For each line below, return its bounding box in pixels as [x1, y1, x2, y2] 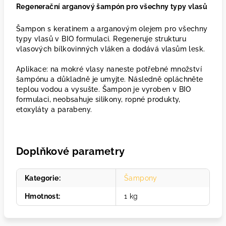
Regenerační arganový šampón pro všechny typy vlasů [16, 3, 207, 11]
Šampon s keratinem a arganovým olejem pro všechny [16, 25, 208, 33]
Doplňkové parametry [16, 145, 125, 157]
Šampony [124, 174, 157, 182]
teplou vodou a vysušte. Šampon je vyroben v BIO [16, 85, 191, 93]
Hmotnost [25, 192, 59, 200]
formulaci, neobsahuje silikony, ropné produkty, [16, 95, 181, 103]
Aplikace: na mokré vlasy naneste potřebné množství [16, 65, 202, 73]
